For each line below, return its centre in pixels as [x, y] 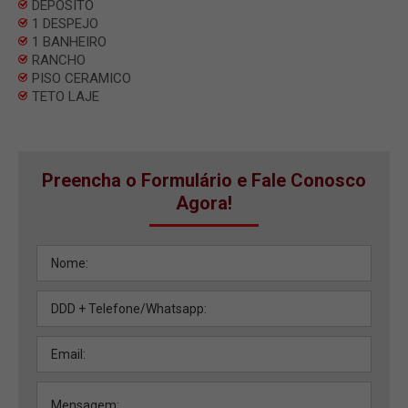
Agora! [204, 203]
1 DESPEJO [65, 23]
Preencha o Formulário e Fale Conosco [204, 180]
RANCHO [59, 60]
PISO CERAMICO [82, 78]
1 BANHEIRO [69, 41]
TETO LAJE [66, 96]
